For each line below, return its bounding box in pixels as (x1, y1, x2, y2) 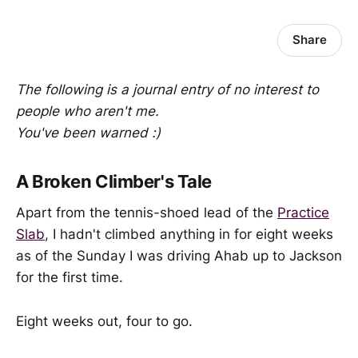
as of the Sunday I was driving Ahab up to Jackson (16, 248, 342, 265)
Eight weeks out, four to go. (16, 312, 193, 329)
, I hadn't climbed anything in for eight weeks (45, 226, 333, 243)
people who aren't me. (16, 102, 159, 119)
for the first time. (16, 269, 123, 286)
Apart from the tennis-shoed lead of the (16, 205, 277, 221)
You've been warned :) (16, 124, 161, 141)
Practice (277, 205, 329, 221)
